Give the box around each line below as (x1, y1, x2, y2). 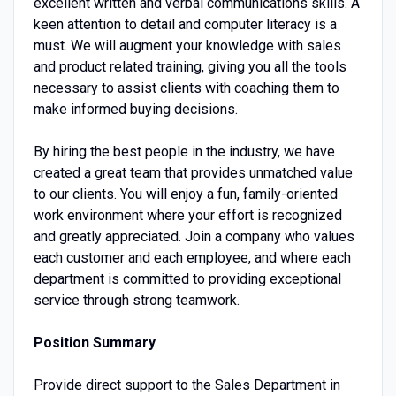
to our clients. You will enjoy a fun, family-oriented (33, 185, 338, 202)
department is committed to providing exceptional (33, 270, 341, 287)
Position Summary (33, 333, 156, 351)
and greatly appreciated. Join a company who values (33, 227, 354, 245)
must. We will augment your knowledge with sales (33, 36, 341, 54)
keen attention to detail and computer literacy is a (33, 15, 337, 33)
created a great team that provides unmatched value (33, 164, 353, 181)
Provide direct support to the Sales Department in (33, 376, 340, 393)
